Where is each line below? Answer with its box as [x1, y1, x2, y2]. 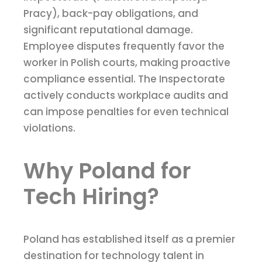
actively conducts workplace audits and [23, 88, 228, 103]
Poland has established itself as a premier [23, 232, 235, 247]
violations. [23, 121, 75, 136]
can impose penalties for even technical [23, 105, 229, 119]
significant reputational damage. [23, 23, 193, 37]
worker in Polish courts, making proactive [23, 56, 230, 70]
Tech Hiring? [23, 181, 159, 212]
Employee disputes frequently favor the [23, 39, 225, 54]
